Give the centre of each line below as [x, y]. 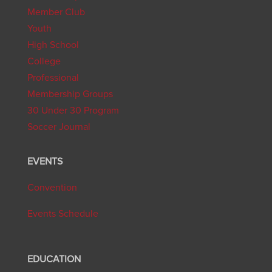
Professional [53, 78]
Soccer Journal [59, 127]
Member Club [56, 12]
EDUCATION [54, 259]
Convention [52, 188]
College [44, 62]
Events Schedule [63, 214]
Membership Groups [70, 94]
